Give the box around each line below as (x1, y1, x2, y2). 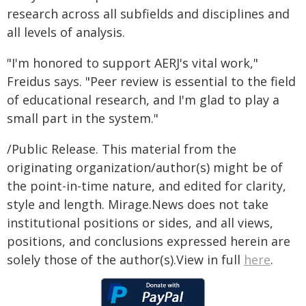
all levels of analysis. (7, 24, 125, 40)
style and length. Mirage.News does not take (7, 196, 268, 212)
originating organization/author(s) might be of (7, 159, 283, 176)
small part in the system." (7, 110, 158, 126)
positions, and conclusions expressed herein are (7, 233, 290, 249)
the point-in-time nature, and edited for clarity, (7, 178, 286, 194)
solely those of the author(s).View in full (7, 251, 244, 268)
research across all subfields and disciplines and (7, 5, 290, 22)
